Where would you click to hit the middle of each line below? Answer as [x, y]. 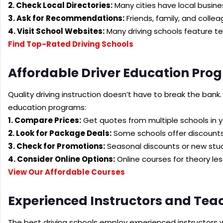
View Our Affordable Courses [66, 172]
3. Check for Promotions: [56, 146]
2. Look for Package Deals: [60, 133]
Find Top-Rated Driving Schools [71, 44]
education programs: [47, 107]
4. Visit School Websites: [56, 31]
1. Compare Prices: [45, 120]
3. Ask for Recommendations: [66, 18]
